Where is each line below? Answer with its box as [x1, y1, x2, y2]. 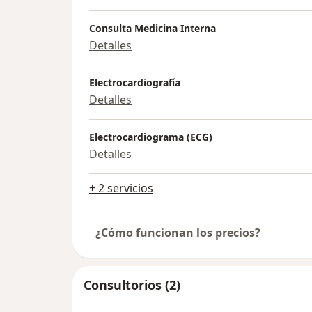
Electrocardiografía [89, 76, 180, 90]
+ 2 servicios [89, 180, 153, 196]
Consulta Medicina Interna [89, 22, 216, 36]
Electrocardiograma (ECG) [89, 130, 212, 144]
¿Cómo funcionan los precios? [95, 225, 260, 241]
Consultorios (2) [84, 276, 180, 294]
